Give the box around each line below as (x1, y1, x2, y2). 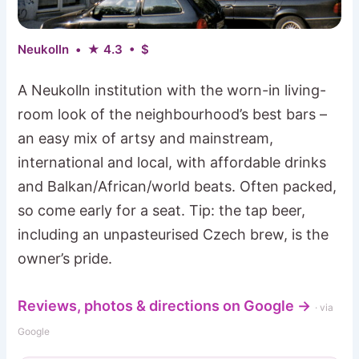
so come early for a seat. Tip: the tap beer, (18, 201, 306, 219)
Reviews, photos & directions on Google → (18, 296, 312, 314)
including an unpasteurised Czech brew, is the (18, 225, 329, 243)
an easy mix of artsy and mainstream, (18, 129, 274, 147)
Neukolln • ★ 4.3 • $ (18, 41, 150, 57)
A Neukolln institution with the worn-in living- (18, 81, 327, 99)
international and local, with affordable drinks (18, 153, 327, 171)
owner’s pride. (18, 249, 113, 267)
